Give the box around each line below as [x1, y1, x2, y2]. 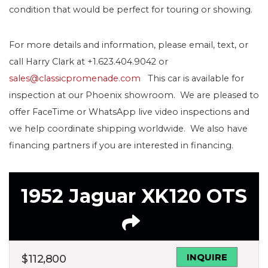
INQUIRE [187, 251, 227, 263]
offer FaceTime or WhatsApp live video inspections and [9, 106, 249, 117]
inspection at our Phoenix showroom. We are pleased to [9, 89, 259, 100]
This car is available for [141, 72, 244, 84]
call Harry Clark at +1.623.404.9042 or [9, 56, 168, 67]
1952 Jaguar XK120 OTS [21, 184, 247, 208]
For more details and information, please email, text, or [9, 39, 248, 50]
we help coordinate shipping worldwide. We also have [9, 123, 248, 134]
